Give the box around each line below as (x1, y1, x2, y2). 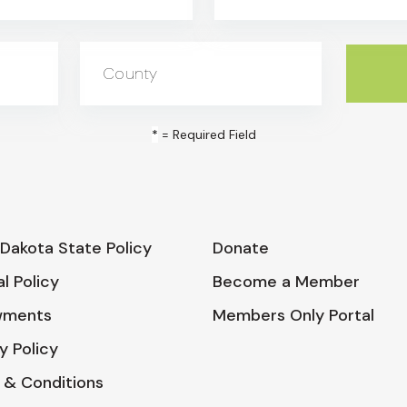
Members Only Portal (213, 303, 374, 326)
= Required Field (157, 125, 256, 143)
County (103, 62, 158, 84)
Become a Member (213, 270, 360, 293)
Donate (213, 236, 269, 259)
